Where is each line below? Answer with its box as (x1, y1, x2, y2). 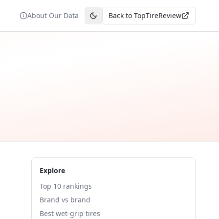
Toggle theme (92, 15, 138, 24)
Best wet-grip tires (40, 209, 100, 218)
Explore (40, 166, 65, 175)
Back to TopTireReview (109, 11, 181, 20)
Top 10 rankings (40, 181, 92, 191)
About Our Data (27, 11, 79, 20)
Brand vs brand (40, 195, 90, 204)
